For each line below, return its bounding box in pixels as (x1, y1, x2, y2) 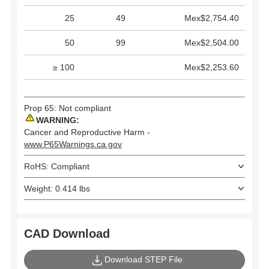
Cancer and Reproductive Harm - (24, 127, 150, 137)
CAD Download (24, 226, 110, 240)
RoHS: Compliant (24, 161, 89, 171)
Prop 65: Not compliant (24, 103, 111, 113)
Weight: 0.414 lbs (24, 183, 90, 193)
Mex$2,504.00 (184, 37, 239, 47)
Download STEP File (104, 254, 183, 264)
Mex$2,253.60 (184, 62, 239, 72)
